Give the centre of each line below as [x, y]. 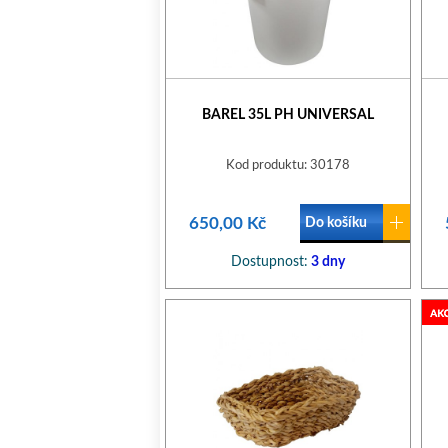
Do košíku [336, 223]
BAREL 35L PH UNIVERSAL [288, 115]
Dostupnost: [269, 262]
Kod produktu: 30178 [288, 165]
